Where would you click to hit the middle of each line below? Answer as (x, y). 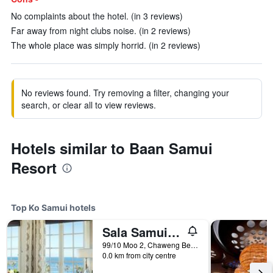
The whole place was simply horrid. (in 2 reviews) (106, 45)
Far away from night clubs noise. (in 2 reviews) (101, 30)
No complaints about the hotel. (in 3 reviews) (97, 16)
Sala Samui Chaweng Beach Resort (174, 232)
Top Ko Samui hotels (53, 207)
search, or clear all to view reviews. (89, 105)
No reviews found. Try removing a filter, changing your (125, 93)
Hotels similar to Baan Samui (112, 148)
